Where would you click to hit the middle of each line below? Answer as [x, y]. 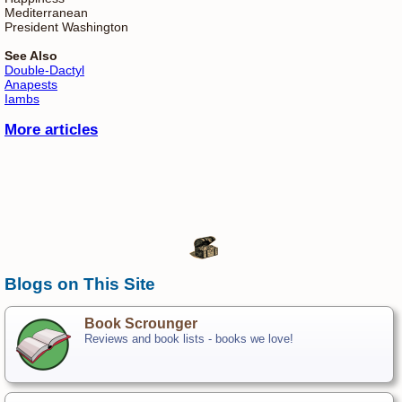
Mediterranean [46, 12]
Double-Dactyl [44, 70]
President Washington [66, 26]
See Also [31, 55]
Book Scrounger [141, 323]
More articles [51, 129]
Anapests [31, 84]
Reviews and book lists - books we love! [189, 338]
